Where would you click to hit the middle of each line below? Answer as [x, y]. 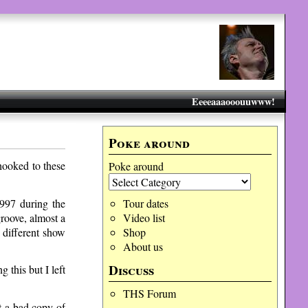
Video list [144, 218]
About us [143, 246]
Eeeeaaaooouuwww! [233, 101]
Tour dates [145, 203]
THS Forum [149, 293]
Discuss [132, 270]
